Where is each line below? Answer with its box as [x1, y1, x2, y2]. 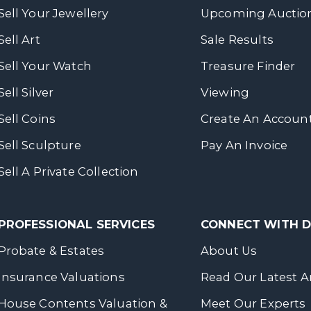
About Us [201, 244, 258, 258]
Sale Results [201, 33, 274, 47]
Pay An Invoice [201, 138, 288, 152]
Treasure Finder [201, 59, 296, 73]
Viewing [201, 85, 250, 99]
